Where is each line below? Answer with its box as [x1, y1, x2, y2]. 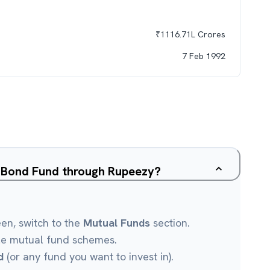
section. [150, 216, 190, 230]
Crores [195, 29, 225, 40]
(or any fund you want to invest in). [4, 250, 174, 263]
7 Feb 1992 [182, 51, 225, 61]
